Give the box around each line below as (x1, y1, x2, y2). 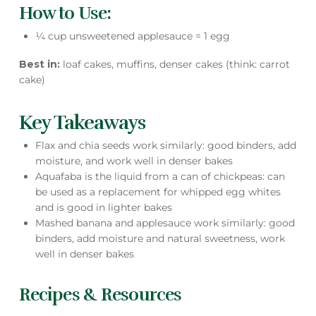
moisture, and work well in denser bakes (35, 154, 233, 167)
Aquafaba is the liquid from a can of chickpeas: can (35, 169, 286, 183)
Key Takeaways (18, 111, 146, 135)
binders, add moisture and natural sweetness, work (35, 231, 286, 245)
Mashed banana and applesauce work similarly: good (35, 216, 296, 229)
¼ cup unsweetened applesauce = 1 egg (35, 29, 231, 42)
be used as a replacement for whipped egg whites (35, 185, 281, 198)
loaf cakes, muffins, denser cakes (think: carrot (62, 58, 290, 71)
